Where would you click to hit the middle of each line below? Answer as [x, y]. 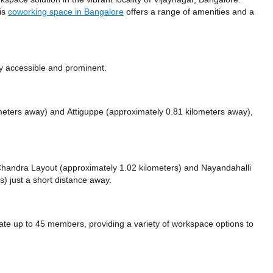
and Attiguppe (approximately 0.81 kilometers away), [151, 112]
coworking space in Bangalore [66, 12]
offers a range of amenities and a [189, 12]
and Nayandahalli [218, 168]
